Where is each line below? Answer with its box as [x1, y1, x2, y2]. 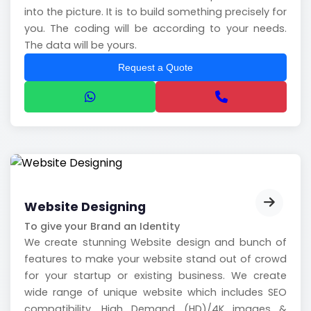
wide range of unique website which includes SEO [24, 285, 287, 299]
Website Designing [24, 198, 146, 215]
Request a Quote [118, 61, 193, 73]
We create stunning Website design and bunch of [24, 235, 287, 249]
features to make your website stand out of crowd [24, 251, 287, 266]
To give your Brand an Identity [24, 219, 180, 233]
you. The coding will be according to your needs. [24, 21, 287, 35]
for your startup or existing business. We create [24, 268, 287, 283]
